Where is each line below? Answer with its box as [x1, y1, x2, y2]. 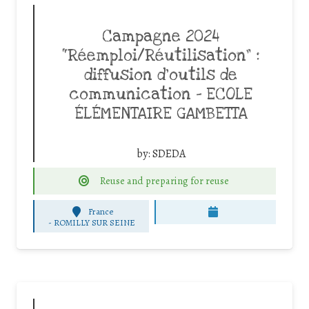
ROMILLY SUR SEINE [53, 216, 135, 228]
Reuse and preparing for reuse [100, 173, 230, 188]
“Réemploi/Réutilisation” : [62, 45, 259, 66]
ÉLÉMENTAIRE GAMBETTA [74, 103, 248, 124]
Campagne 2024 [101, 26, 220, 47]
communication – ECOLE [69, 83, 252, 105]
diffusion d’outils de [84, 64, 237, 86]
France [88, 206, 114, 218]
